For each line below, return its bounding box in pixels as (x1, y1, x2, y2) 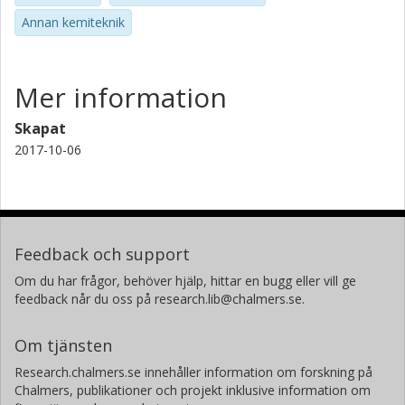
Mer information (14, 78, 227, 116)
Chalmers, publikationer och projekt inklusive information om (14, 381, 371, 399)
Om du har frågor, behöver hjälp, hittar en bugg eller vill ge (14, 271, 356, 289)
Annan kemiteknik (22, 13, 125, 31)
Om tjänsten (14, 334, 112, 356)
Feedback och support (14, 242, 190, 265)
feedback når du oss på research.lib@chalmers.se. (14, 289, 305, 307)
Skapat (14, 118, 66, 138)
